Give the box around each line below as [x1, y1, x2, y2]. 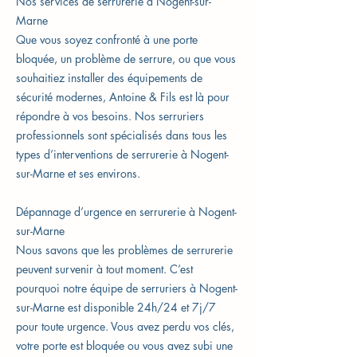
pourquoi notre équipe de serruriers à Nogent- [16, 280, 237, 296]
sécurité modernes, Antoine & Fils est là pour [16, 89, 229, 104]
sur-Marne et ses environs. [16, 166, 140, 181]
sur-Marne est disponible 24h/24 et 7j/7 [16, 300, 216, 315]
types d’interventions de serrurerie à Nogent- [16, 147, 229, 162]
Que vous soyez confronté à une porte [16, 32, 198, 47]
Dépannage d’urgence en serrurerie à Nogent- [16, 204, 237, 219]
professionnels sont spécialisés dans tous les [16, 127, 227, 143]
